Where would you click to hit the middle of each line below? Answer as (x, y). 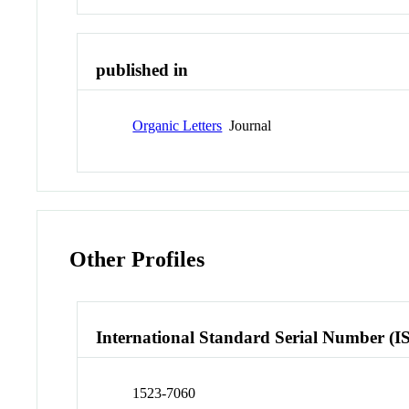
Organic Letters (178, 125)
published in (142, 70)
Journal (247, 125)
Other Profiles (137, 259)
